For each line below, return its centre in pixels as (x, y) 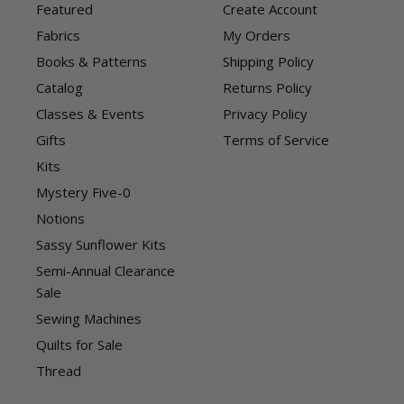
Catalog (60, 88)
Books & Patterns (92, 62)
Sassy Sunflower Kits (101, 245)
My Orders (256, 36)
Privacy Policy (265, 114)
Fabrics (58, 36)
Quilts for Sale (79, 345)
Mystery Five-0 (83, 193)
